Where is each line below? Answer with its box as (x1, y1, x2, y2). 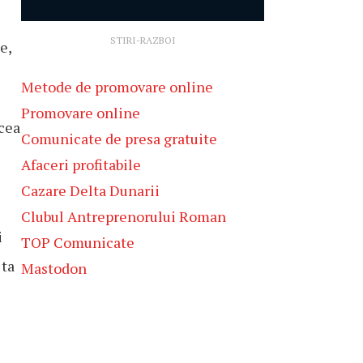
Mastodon (21, 258, 87, 278)
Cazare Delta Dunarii (21, 180, 160, 200)
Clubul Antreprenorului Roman (21, 206, 226, 226)
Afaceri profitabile (21, 154, 141, 174)
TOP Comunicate (21, 232, 135, 252)
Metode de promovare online (21, 76, 213, 96)
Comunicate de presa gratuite (21, 128, 217, 148)
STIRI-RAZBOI (109, 33, 176, 46)
